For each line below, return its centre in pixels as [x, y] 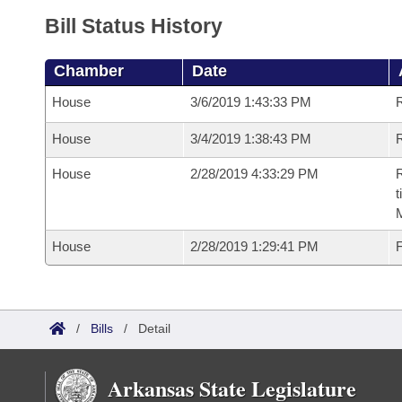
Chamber [89, 71]
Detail [154, 328]
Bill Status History [134, 26]
